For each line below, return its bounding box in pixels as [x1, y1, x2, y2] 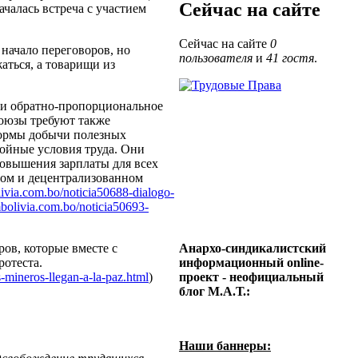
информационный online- [179, 256, 324, 270]
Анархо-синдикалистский [179, 241, 326, 256]
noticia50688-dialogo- [63, 185, 174, 199]
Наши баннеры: [179, 339, 271, 353]
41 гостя [266, 51, 314, 66]
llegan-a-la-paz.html [49, 269, 149, 284]
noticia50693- [79, 199, 149, 213]
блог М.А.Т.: [179, 284, 250, 299]
